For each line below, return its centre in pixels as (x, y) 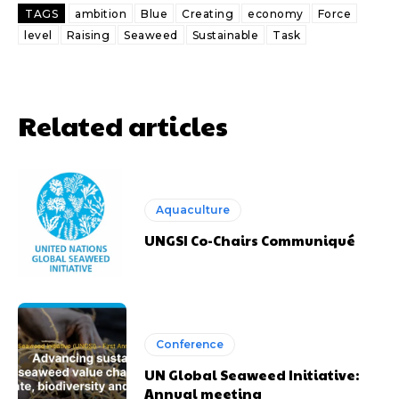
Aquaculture (193, 210)
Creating (208, 14)
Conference (190, 345)
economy (276, 14)
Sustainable (225, 36)
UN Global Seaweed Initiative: (252, 375)
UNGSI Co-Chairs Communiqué (250, 240)
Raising (88, 36)
